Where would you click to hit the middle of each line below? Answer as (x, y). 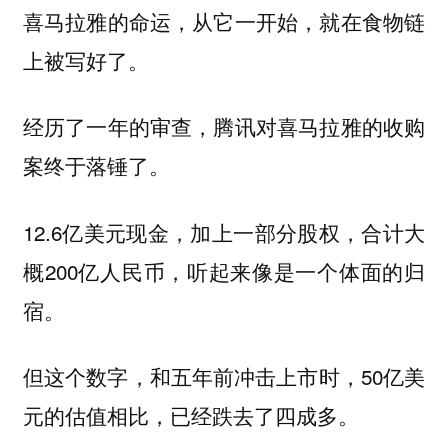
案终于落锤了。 (96, 165)
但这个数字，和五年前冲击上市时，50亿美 (224, 376)
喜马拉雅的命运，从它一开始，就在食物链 (224, 21)
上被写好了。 (85, 60)
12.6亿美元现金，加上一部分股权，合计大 (224, 231)
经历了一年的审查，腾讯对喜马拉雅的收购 (224, 126)
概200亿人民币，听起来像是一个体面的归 (224, 270)
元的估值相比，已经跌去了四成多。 (190, 415)
